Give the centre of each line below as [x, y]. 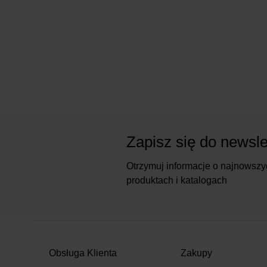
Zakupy [196, 253]
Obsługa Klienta [83, 253]
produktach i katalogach [177, 180]
